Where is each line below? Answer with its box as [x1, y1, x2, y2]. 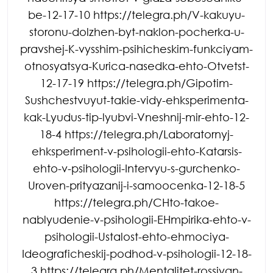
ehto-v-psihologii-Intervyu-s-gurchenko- [33, 161, 240, 175]
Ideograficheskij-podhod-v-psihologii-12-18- [21, 246, 252, 260]
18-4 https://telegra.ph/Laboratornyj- [40, 127, 233, 141]
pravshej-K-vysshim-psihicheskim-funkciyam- [20, 41, 253, 55]
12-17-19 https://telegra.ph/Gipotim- [40, 76, 233, 90]
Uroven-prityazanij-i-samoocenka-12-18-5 [28, 178, 245, 192]
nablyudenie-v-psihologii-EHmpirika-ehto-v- [22, 212, 251, 226]
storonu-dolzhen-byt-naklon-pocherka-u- [29, 24, 244, 38]
